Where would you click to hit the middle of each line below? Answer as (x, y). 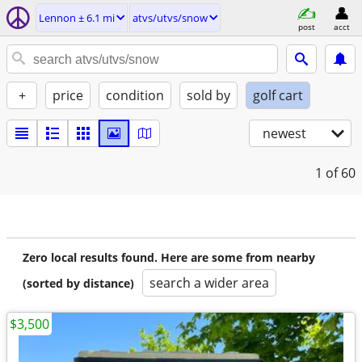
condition (135, 95)
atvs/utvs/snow (170, 18)
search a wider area (209, 283)
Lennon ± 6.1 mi (77, 18)
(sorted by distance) (78, 283)
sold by (208, 95)
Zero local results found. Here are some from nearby (169, 257)
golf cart (278, 95)
